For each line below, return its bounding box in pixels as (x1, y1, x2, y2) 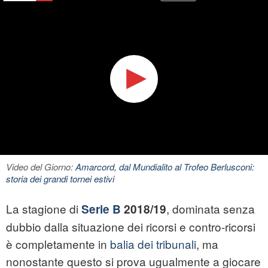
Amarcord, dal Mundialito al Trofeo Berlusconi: (75, 160, 254, 173)
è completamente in (6, 236, 110, 252)
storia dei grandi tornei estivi (6, 172, 114, 185)
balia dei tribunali (110, 236, 196, 252)
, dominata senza (166, 200, 255, 217)
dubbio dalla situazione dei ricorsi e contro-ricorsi (6, 218, 255, 235)
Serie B (81, 201, 121, 218)
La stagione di (6, 200, 81, 217)
